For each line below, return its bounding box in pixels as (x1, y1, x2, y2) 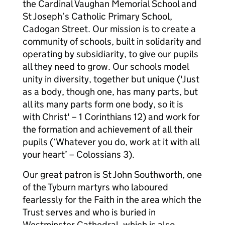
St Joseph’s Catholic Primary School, (23, 11, 172, 22)
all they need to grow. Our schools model (23, 61, 189, 72)
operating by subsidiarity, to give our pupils (23, 48, 198, 60)
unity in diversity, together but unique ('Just (23, 73, 199, 85)
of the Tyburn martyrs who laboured (23, 181, 168, 193)
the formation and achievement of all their (23, 124, 193, 135)
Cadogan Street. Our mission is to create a (23, 23, 196, 35)
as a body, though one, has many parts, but (23, 86, 198, 97)
